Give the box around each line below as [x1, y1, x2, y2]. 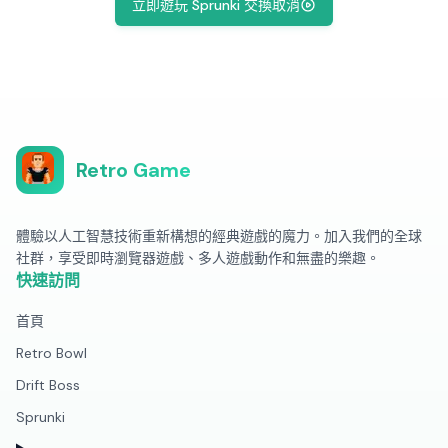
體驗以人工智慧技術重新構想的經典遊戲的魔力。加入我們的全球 [16, 227, 422, 245]
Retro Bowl [16, 344, 87, 362]
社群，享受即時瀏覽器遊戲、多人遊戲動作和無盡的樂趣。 [16, 249, 380, 267]
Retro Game [76, 157, 191, 183]
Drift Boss [16, 376, 80, 394]
